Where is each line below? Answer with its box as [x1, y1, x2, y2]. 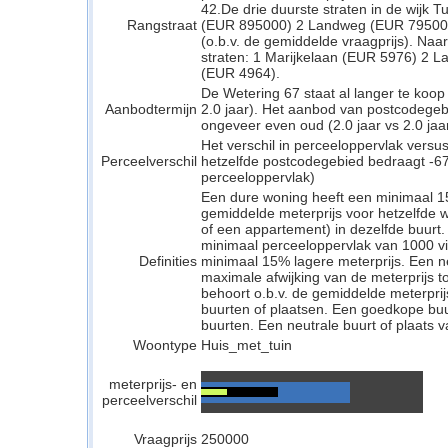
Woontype [133, 337, 197, 353]
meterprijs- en [109, 376, 197, 392]
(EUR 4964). [201, 65, 280, 81]
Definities [139, 253, 197, 269]
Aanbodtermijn [105, 101, 197, 117]
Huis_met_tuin [201, 337, 292, 353]
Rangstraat [127, 17, 197, 33]
